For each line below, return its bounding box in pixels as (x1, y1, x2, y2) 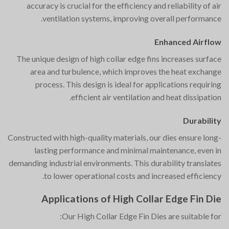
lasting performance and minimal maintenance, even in (34, 145, 221, 155)
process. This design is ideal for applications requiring (35, 79, 221, 89)
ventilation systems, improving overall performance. (42, 13, 221, 24)
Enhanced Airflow (154, 37, 221, 47)
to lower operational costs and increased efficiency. (44, 170, 221, 180)
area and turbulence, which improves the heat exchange (30, 66, 221, 77)
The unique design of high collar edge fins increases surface (16, 54, 221, 64)
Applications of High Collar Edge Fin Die (41, 192, 221, 204)
